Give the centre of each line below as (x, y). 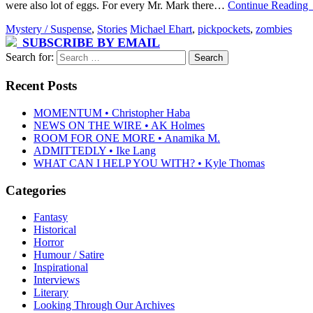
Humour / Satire (69, 255)
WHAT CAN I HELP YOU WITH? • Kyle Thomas (149, 163)
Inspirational (61, 268)
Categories (36, 190)
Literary (51, 293)
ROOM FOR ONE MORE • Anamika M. (127, 138)
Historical (55, 230)
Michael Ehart (161, 29)
